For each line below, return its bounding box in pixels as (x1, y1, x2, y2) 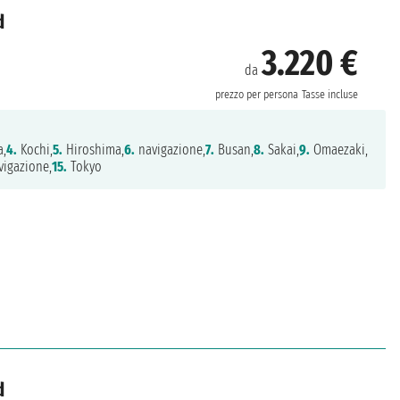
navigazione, (134, 140, 205, 158)
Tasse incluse (301, 87, 358, 102)
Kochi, (16, 140, 53, 158)
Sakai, (263, 140, 299, 158)
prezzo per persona (214, 87, 298, 102)
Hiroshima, (62, 140, 124, 158)
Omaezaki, (309, 140, 368, 158)
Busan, (213, 140, 254, 158)
